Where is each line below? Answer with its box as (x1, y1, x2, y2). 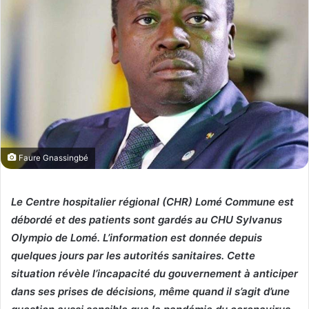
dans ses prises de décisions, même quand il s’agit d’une (11, 285, 290, 299)
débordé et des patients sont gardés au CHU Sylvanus (11, 213, 282, 227)
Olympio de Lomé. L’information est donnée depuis (11, 231, 262, 245)
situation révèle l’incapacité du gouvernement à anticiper (11, 267, 298, 281)
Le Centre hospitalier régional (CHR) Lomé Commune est (11, 195, 294, 209)
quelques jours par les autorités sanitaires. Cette (11, 249, 255, 263)
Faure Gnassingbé (17, 153, 88, 163)
